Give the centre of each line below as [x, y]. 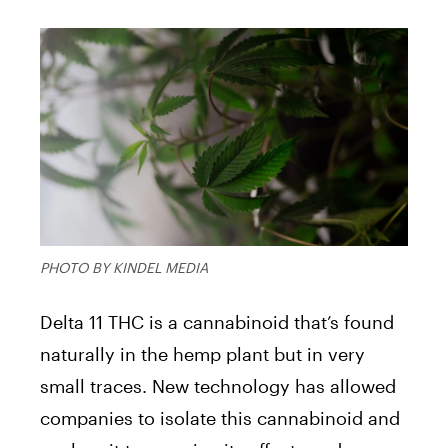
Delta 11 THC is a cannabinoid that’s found [217, 322]
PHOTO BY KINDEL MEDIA [124, 268]
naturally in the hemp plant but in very [202, 354]
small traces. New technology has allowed [218, 386]
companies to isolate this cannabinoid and [220, 418]
